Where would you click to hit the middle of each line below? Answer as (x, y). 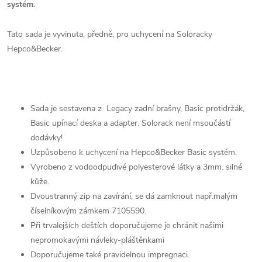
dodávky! (48, 138)
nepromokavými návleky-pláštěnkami (97, 240)
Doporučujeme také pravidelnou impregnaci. (110, 255)
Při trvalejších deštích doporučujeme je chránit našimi (127, 225)
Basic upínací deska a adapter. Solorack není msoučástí (130, 123)
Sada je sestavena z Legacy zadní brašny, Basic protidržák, (137, 108)
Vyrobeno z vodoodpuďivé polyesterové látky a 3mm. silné (136, 167)
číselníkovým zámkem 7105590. (88, 211)
